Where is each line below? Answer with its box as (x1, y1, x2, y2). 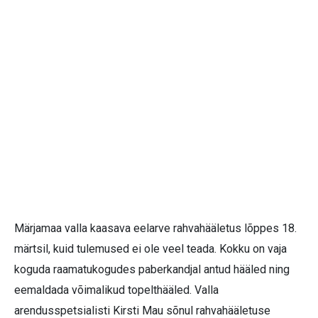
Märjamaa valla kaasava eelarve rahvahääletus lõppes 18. (14, 221, 297, 236)
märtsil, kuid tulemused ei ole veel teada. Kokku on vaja (14, 242, 287, 256)
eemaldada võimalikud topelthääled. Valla (14, 283, 219, 297)
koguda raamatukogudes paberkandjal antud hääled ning (14, 263, 290, 277)
